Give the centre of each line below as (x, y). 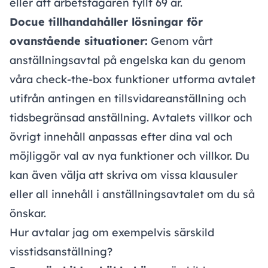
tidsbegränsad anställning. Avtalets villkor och (131, 118)
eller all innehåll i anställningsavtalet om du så (132, 194)
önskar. (28, 214)
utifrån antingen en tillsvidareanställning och (128, 99)
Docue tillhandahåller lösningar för (106, 22)
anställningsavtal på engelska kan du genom (128, 60)
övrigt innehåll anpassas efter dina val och (121, 137)
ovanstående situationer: (79, 41)
